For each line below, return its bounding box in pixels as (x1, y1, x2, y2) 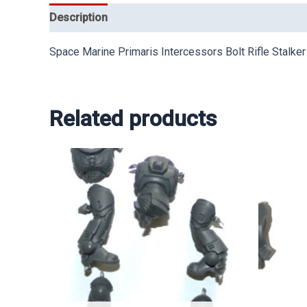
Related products (49, 105, 217, 132)
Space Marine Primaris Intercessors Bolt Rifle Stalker (49, 45, 306, 58)
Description (49, 10, 108, 24)
